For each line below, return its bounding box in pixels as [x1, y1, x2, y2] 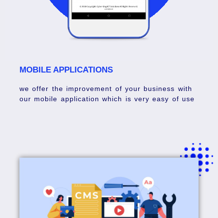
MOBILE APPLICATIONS [19, 65, 113, 74]
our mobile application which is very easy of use [19, 94, 195, 103]
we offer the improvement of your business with [19, 84, 192, 92]
